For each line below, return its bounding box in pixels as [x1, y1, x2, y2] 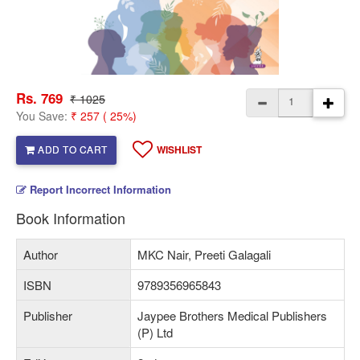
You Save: [16, 107, 71, 124]
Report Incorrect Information [30, 181, 171, 197]
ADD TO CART [35, 142, 108, 156]
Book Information [16, 207, 125, 228]
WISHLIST [156, 142, 202, 157]
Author [23, 245, 58, 263]
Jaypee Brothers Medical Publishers [137, 306, 327, 324]
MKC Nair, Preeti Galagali [137, 245, 271, 263]
